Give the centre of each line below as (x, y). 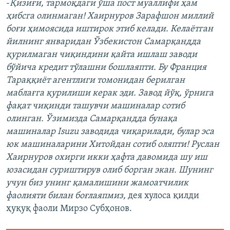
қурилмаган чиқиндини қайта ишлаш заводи (102, 55)
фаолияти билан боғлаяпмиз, (66, 196)
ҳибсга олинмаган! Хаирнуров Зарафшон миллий (110, 16)
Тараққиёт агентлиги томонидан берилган (95, 81)
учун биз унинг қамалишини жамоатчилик (97, 183)
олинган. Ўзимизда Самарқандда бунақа (92, 119)
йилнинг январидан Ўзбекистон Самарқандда (103, 42)
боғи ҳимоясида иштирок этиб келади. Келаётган (110, 29)
